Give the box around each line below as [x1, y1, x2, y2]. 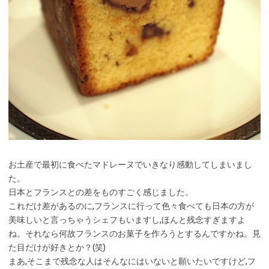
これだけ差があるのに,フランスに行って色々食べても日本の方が [8, 201, 254, 211]
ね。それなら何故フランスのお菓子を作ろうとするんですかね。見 [8, 229, 261, 239]
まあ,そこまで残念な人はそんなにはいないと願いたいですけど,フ [8, 256, 256, 267]
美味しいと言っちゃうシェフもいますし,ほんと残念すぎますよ [8, 215, 246, 225]
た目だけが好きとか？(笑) [8, 243, 106, 253]
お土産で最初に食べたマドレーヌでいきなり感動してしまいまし [8, 160, 252, 170]
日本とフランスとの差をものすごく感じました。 [8, 187, 193, 198]
